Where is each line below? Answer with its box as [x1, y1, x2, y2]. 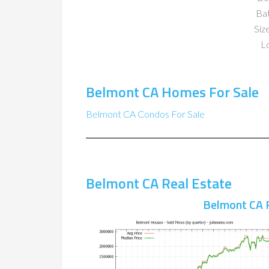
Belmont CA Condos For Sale [86, 107, 205, 119]
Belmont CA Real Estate [86, 172, 232, 194]
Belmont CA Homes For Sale [86, 80, 259, 103]
